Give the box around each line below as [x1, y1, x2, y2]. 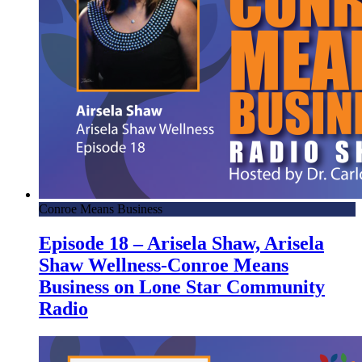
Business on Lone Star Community [39, 276, 325, 298]
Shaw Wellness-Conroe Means [39, 255, 288, 276]
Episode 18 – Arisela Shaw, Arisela [39, 233, 324, 255]
